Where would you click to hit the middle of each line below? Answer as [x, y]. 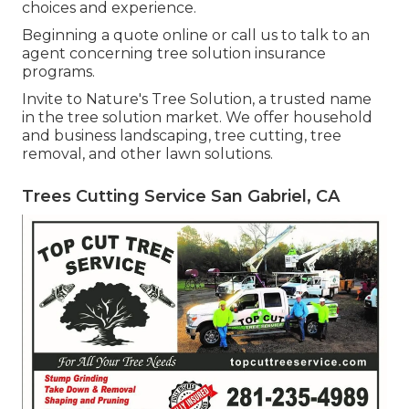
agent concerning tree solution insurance [174, 54]
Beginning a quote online [115, 36]
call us [254, 36]
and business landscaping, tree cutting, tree [182, 136]
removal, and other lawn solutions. [147, 154]
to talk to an [324, 36]
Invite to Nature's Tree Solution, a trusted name [197, 100]
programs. [58, 72]
